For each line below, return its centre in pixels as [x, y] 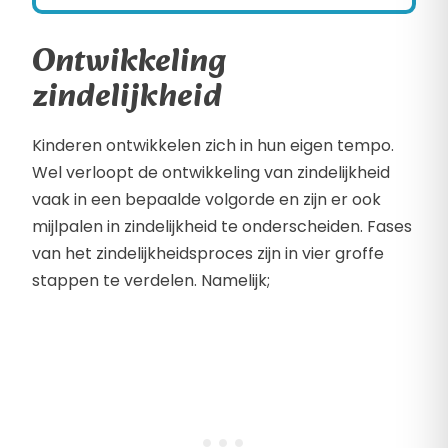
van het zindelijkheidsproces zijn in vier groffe [208, 254]
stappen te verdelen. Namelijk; [151, 281]
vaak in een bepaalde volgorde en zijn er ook [206, 200]
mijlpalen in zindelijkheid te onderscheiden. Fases [222, 227]
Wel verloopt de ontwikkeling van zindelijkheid [211, 173]
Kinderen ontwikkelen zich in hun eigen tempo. [213, 146]
